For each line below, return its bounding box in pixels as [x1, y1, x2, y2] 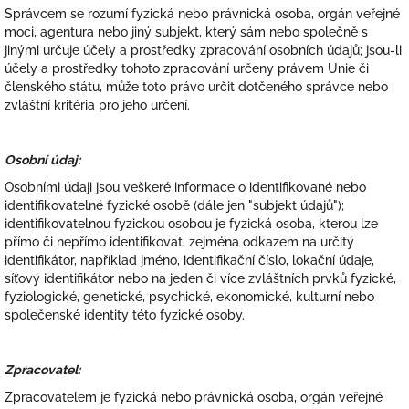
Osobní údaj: [5, 152, 80, 167]
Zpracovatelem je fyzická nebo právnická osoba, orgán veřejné [5, 390, 383, 404]
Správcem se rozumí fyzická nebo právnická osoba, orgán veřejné [5, 6, 400, 21]
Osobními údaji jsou [5, 180, 123, 194]
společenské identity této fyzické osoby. [5, 308, 245, 322]
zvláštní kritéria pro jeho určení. [5, 98, 190, 112]
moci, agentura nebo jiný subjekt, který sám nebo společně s [5, 25, 368, 39]
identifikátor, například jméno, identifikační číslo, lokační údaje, [5, 253, 374, 267]
